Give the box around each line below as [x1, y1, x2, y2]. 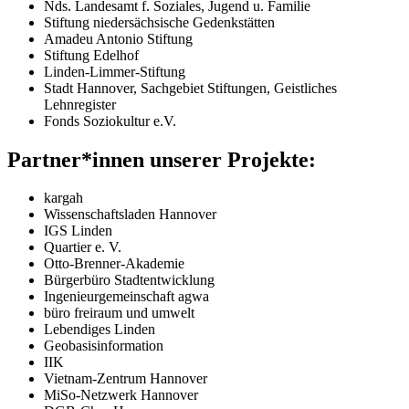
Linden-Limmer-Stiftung [44, 63, 185, 79]
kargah [44, 190, 83, 206]
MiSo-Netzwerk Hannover [44, 387, 198, 404]
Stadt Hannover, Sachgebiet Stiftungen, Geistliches [44, 79, 337, 96]
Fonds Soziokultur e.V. [44, 112, 176, 129]
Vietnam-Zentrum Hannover [44, 371, 207, 387]
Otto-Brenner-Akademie [44, 256, 184, 272]
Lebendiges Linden [44, 321, 155, 338]
